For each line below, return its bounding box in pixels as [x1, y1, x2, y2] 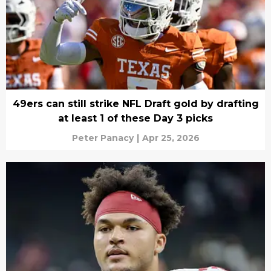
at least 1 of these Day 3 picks [58, 113, 213, 125]
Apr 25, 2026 [142, 132, 200, 144]
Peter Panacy [71, 132, 134, 144]
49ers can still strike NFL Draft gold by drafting [12, 98, 259, 110]
